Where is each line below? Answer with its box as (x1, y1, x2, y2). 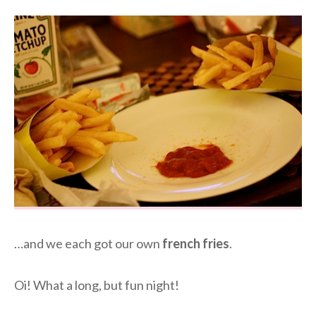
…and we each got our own (14, 235, 162, 251)
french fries (162, 235, 229, 251)
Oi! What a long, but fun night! (14, 276, 179, 293)
